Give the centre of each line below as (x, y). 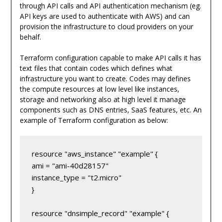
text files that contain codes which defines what (96, 68)
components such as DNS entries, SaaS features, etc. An (111, 110)
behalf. (30, 37)
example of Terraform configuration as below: (94, 120)
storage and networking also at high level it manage (103, 99)
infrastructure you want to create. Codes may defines (105, 78)
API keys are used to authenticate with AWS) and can (105, 16)
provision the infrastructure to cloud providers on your (106, 26)
